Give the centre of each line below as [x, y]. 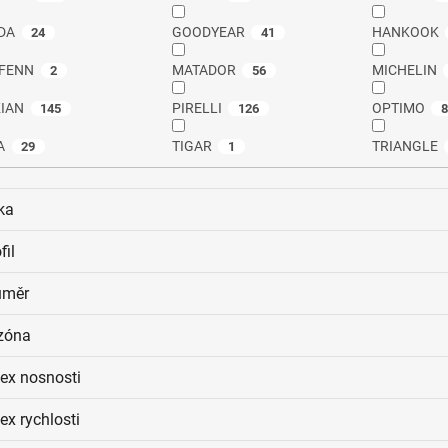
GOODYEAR [208, 32]
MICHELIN [404, 70]
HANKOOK [405, 32]
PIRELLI [196, 108]
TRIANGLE [404, 146]
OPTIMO [398, 108]
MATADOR [203, 70]
